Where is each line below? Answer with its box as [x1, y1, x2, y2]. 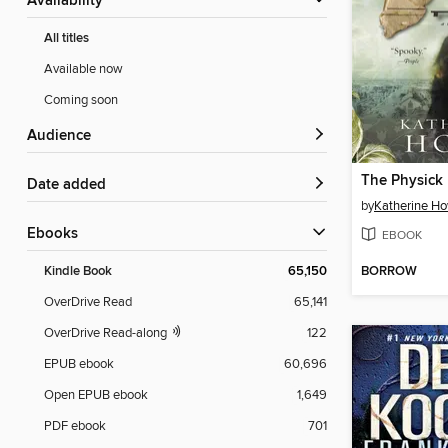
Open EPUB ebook [44, 387, 148, 404]
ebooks [36, 225, 78, 244]
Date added [38, 176, 106, 195]
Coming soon [44, 92, 118, 109]
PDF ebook [44, 418, 106, 435]
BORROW [361, 263, 417, 281]
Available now [44, 61, 123, 78]
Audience [37, 127, 91, 146]
